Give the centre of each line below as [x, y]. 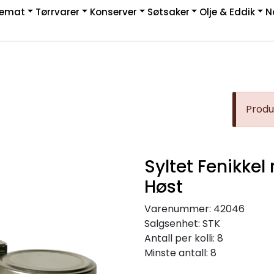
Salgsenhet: [173, 224]
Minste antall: [177, 253]
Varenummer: [178, 209]
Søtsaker [168, 12]
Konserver [113, 12]
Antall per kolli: [181, 239]
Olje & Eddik [228, 12]
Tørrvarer [57, 12]
